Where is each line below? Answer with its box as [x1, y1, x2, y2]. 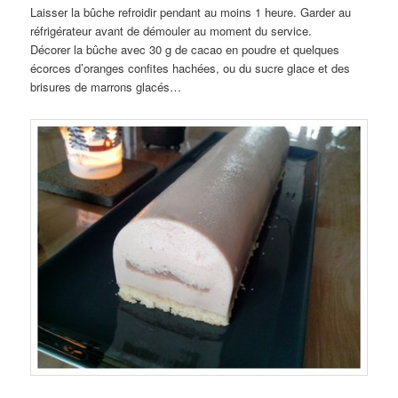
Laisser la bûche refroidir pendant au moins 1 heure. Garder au [30, 4, 352, 21]
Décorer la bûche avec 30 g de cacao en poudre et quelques [30, 41, 340, 59]
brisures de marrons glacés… [30, 78, 182, 96]
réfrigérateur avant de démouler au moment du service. [30, 22, 313, 40]
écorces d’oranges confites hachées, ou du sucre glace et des [30, 60, 351, 77]
